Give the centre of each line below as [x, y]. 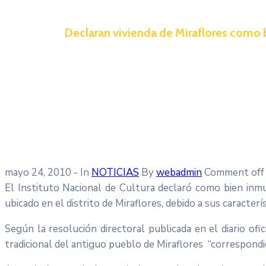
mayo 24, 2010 [38, 172]
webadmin [179, 172]
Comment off [234, 172]
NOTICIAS [115, 172]
